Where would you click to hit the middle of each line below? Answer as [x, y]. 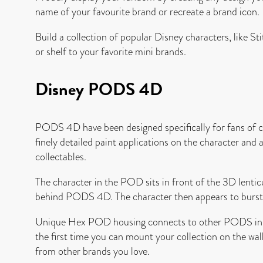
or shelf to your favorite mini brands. [111, 51]
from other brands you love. [92, 251]
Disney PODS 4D [99, 89]
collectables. [61, 156]
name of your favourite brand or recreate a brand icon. [147, 11]
